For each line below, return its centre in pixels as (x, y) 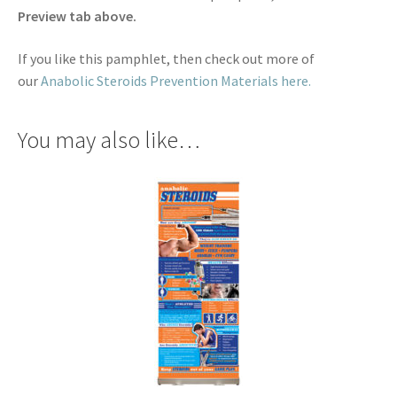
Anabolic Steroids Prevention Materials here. (176, 80)
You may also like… (109, 140)
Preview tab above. (77, 16)
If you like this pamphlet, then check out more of (166, 58)
